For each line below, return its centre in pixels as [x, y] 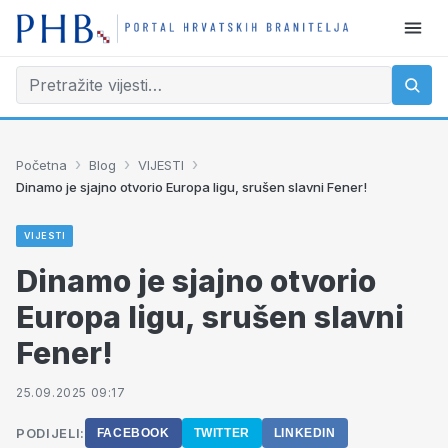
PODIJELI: [50, 433]
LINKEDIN [304, 433]
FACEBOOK [133, 433]
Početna [41, 164]
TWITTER [221, 433]
